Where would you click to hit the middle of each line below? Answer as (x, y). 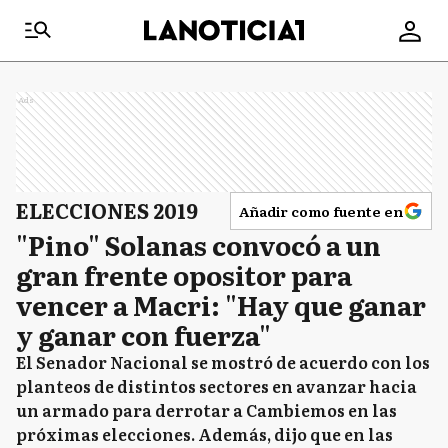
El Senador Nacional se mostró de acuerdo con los (223, 362)
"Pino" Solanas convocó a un (198, 244)
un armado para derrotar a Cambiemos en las (206, 410)
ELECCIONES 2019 (107, 210)
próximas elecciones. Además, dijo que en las (204, 434)
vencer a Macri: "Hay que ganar (221, 304)
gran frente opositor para (184, 274)
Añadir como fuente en (321, 211)
